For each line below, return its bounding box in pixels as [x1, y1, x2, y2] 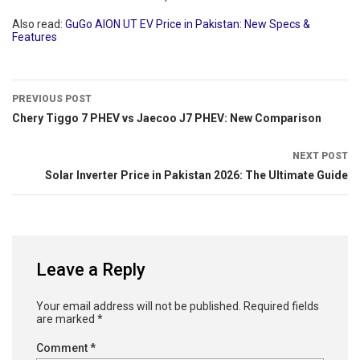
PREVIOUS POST [12, 92, 92, 104]
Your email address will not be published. [36, 299, 241, 313]
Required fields [243, 299, 319, 313]
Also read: [12, 17, 65, 31]
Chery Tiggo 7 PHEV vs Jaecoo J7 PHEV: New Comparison [12, 111, 321, 125]
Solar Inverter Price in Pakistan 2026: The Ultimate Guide [45, 168, 348, 182]
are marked [36, 312, 97, 325]
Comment [36, 341, 90, 354]
